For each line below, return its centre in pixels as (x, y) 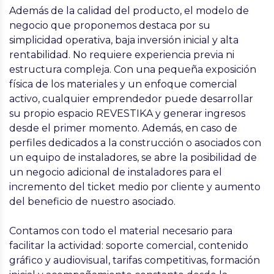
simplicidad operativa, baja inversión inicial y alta (124, 40)
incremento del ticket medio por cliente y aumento (135, 187)
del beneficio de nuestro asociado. (94, 202)
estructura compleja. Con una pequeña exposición (133, 69)
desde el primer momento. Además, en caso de (123, 128)
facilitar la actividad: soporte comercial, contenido (129, 246)
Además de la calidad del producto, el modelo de (129, 11)
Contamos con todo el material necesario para (121, 231)
